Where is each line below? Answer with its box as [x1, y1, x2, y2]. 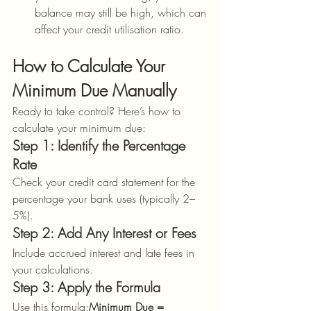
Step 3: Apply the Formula [12, 278, 160, 296]
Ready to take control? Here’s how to [12, 103, 184, 119]
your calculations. [12, 262, 93, 277]
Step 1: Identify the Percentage [12, 136, 190, 155]
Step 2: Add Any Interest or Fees [12, 224, 196, 242]
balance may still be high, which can [35, 5, 210, 20]
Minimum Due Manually [12, 79, 176, 101]
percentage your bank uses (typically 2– [12, 191, 195, 206]
